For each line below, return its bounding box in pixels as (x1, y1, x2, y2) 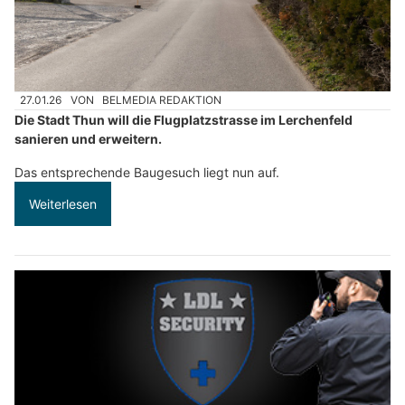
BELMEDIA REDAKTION (102, 93, 222, 108)
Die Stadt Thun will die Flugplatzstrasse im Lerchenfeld (14, 111, 353, 127)
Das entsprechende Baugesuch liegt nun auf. (14, 164, 279, 180)
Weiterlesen (29, 195, 97, 212)
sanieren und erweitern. (14, 130, 162, 146)
